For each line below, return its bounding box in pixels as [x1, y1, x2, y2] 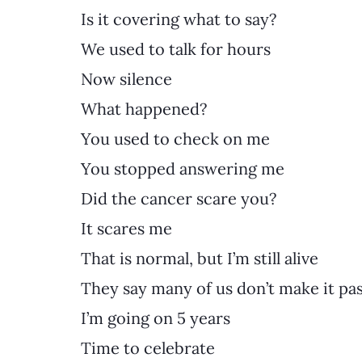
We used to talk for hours [81, 38, 271, 59]
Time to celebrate [81, 337, 215, 358]
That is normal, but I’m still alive [81, 247, 318, 268]
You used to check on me [81, 128, 270, 149]
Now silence [81, 68, 172, 89]
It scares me [81, 217, 172, 238]
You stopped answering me [81, 158, 284, 179]
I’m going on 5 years [81, 307, 230, 328]
